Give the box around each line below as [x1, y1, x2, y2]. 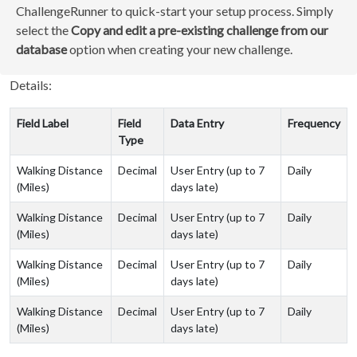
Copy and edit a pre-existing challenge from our [71, 22, 328, 37]
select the [16, 22, 71, 37]
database [16, 41, 67, 57]
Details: [10, 77, 52, 92]
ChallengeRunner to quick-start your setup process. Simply [16, 3, 333, 18]
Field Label [17, 116, 69, 130]
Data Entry [171, 116, 224, 130]
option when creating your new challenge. [67, 41, 292, 57]
